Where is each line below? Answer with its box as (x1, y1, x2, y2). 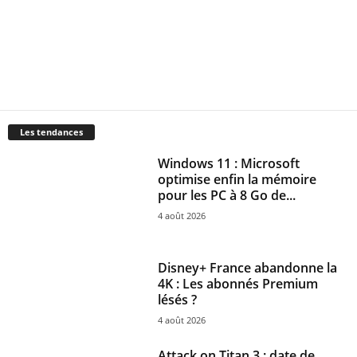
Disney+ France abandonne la (158, 259, 338, 277)
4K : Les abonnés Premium (158, 275, 319, 293)
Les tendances (20, 126, 83, 139)
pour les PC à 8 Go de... (158, 186, 296, 205)
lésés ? (158, 291, 198, 309)
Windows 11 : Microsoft (158, 155, 300, 173)
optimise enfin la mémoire (158, 171, 317, 189)
